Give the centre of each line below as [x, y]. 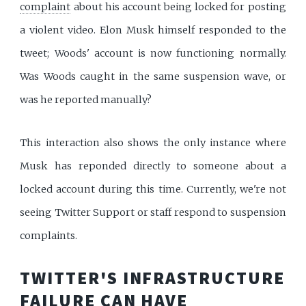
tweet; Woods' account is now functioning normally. [153, 53]
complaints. [49, 235]
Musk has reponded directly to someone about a [153, 166]
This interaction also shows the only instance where [153, 142]
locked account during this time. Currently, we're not [153, 189]
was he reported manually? [86, 99]
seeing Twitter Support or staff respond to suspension [153, 212]
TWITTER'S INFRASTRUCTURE [152, 278]
